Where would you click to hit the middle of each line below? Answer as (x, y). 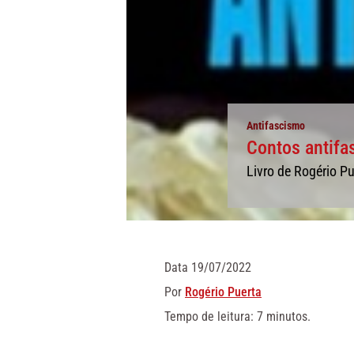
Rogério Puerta (223, 292)
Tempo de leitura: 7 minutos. (237, 316)
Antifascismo (276, 126)
